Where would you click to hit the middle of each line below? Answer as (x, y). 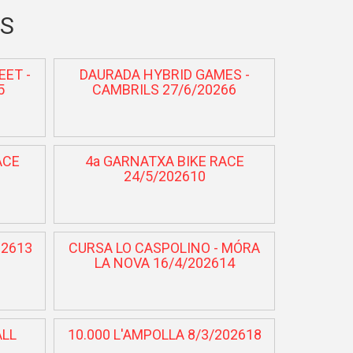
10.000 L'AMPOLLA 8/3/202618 (164, 334)
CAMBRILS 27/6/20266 (165, 89)
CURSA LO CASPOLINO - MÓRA (165, 247)
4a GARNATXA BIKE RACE (164, 161)
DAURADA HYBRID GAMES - (164, 74)
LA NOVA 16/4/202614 (164, 262)
